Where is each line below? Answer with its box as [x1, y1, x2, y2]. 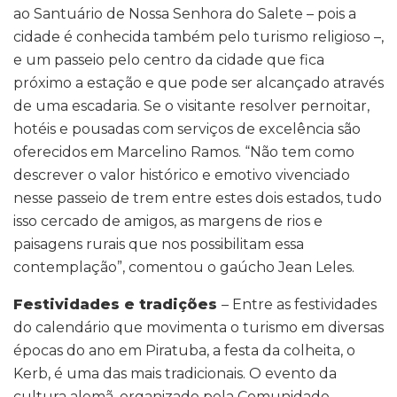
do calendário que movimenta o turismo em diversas [13, 318, 384, 336]
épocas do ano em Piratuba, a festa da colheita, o [13, 341, 355, 359]
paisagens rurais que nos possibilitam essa [13, 235, 304, 253]
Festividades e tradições [13, 295, 222, 313]
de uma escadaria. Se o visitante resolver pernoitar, [13, 97, 370, 114]
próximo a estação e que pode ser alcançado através [13, 74, 384, 91]
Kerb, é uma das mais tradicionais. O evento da [13, 364, 337, 382]
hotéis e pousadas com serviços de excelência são [13, 120, 361, 137]
